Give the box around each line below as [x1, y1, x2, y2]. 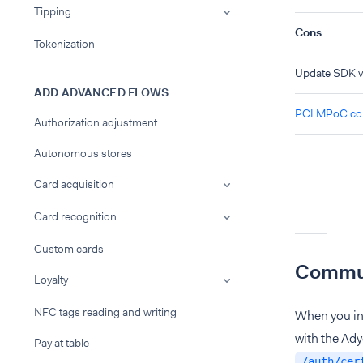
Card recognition [34, 209, 117, 224]
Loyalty [34, 272, 68, 287]
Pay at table [34, 335, 89, 350]
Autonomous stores [34, 146, 132, 160]
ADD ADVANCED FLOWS [34, 85, 169, 100]
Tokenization [34, 36, 95, 51]
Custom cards [34, 241, 104, 256]
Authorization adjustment [34, 115, 157, 130]
